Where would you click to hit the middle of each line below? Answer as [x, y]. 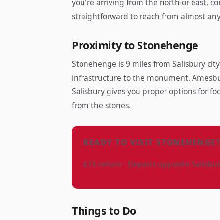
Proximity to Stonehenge [135, 45]
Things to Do [104, 210]
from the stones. [101, 105]
